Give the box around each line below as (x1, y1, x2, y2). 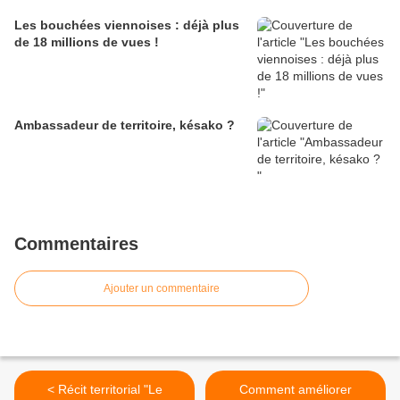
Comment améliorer (239, 382, 352, 397)
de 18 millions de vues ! (14, 35, 159, 50)
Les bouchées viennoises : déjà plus (14, 18, 239, 33)
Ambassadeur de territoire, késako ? (14, 118, 235, 133)
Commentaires (14, 234, 138, 254)
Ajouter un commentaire (104, 282, 220, 296)
